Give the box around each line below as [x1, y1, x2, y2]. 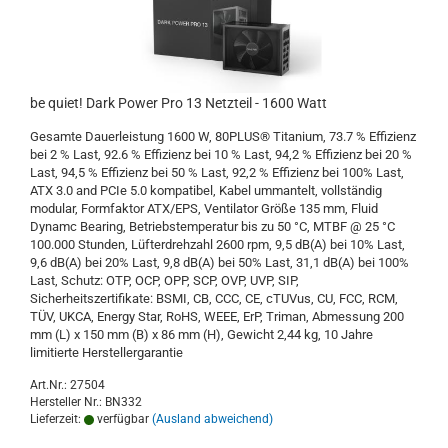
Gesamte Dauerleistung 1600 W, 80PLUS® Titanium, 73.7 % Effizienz [30, 129, 416, 145]
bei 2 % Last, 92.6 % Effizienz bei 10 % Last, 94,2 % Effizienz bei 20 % [30, 147, 412, 163]
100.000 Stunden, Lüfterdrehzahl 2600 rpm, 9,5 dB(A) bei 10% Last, [30, 237, 405, 253]
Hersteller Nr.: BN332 [30, 395, 142, 410]
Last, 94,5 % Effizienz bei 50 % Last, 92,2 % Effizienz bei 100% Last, [30, 165, 404, 181]
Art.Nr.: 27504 [30, 378, 105, 393]
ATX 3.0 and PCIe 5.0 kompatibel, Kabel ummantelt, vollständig [30, 183, 382, 199]
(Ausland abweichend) [152, 412, 273, 427]
